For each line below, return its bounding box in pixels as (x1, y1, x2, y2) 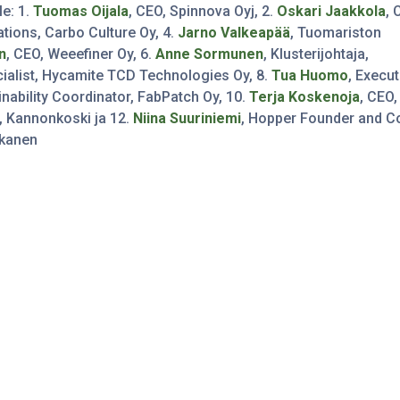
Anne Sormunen (155, 45, 264, 62)
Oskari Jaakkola (277, 2, 387, 20)
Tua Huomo (271, 66, 349, 84)
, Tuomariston (290, 23, 382, 41)
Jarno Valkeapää (178, 23, 291, 41)
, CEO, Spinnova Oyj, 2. (129, 2, 278, 20)
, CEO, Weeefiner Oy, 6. (6, 45, 156, 62)
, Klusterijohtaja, (263, 45, 370, 62)
